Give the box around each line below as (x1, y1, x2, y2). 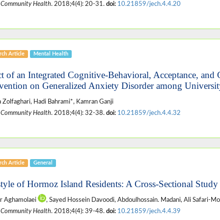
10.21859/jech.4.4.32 (117, 110, 181, 116)
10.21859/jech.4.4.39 (117, 208, 181, 214)
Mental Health (33, 51, 68, 56)
